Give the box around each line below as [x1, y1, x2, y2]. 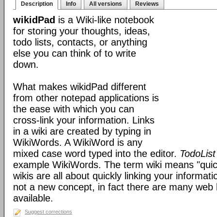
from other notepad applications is [13, 93, 159, 103]
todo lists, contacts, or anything [13, 37, 147, 47]
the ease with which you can [13, 104, 134, 114]
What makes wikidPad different [13, 81, 146, 92]
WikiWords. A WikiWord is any [13, 137, 142, 148]
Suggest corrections [25, 209, 72, 215]
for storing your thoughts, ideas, [13, 26, 150, 36]
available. [13, 193, 53, 203]
